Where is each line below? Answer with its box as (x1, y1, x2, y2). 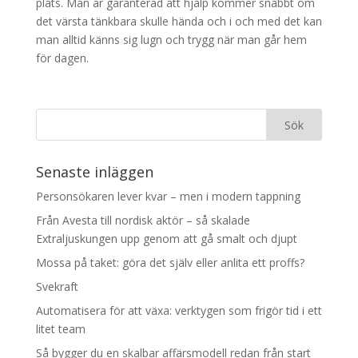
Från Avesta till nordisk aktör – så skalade (35, 213, 250, 228)
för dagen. (35, 50, 89, 66)
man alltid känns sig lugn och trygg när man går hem (35, 32, 307, 47)
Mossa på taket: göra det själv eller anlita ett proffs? (35, 255, 304, 270)
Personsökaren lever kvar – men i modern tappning (35, 189, 300, 204)
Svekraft (35, 279, 78, 294)
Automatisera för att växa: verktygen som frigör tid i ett (35, 303, 322, 318)
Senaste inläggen (35, 162, 153, 181)
